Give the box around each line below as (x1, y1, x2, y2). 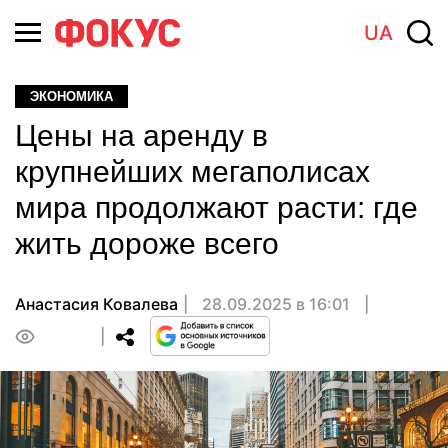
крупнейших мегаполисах (15, 155, 370, 188)
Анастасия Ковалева (15, 294, 178, 314)
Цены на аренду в (15, 119, 268, 152)
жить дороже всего (15, 227, 279, 260)
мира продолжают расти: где (15, 191, 418, 224)
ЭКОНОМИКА (30, 89, 113, 104)
